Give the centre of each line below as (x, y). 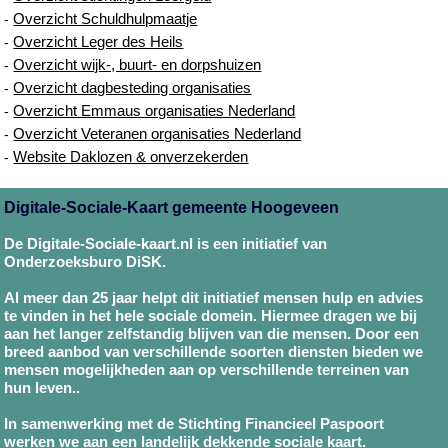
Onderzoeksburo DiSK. (85, 261)
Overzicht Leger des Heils (98, 41)
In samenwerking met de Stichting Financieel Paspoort (194, 423)
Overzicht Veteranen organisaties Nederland (157, 133)
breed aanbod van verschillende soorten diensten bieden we (214, 351)
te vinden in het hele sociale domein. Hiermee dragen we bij (211, 315)
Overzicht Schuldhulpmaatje (105, 18)
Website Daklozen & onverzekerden (131, 156)
